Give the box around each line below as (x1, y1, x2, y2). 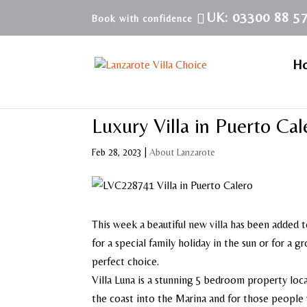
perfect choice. (92, 255, 160, 268)
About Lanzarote (149, 147, 216, 158)
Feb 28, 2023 (92, 147, 143, 158)
